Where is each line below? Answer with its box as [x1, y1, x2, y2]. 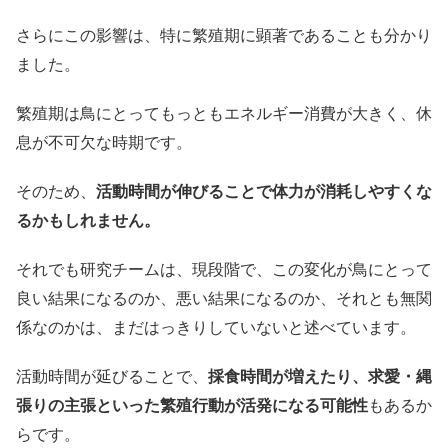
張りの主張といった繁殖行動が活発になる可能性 [16, 395, 368, 416]
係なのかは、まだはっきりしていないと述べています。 [16, 317, 416, 338]
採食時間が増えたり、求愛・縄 [208, 366, 432, 387]
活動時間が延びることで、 [16, 366, 208, 387]
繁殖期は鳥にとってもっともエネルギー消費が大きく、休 [16, 103, 432, 124]
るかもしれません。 [16, 210, 160, 231]
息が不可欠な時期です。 [16, 132, 192, 153]
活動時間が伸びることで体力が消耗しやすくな [96, 181, 432, 202]
